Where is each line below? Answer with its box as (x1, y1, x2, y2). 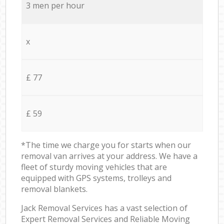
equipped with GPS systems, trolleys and (21, 172, 172, 183)
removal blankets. (21, 183, 88, 194)
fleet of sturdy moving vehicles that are (21, 161, 167, 172)
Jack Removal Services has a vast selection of (21, 202, 188, 213)
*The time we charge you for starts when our (21, 139, 191, 150)
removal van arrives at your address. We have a (21, 150, 198, 161)
